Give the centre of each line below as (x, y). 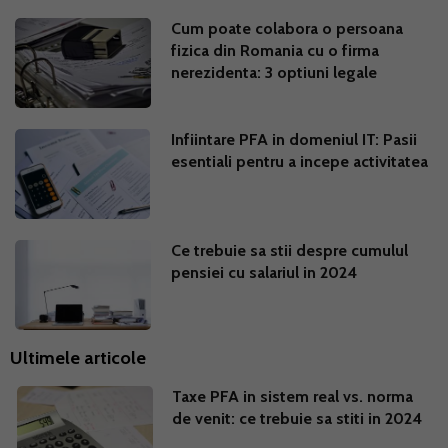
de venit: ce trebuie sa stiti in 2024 (296, 419)
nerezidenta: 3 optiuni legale (274, 73)
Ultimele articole (78, 358)
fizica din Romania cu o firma (275, 51)
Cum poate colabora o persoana (287, 29)
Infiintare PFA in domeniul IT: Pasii (294, 140)
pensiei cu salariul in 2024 (264, 273)
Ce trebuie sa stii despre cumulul (290, 251)
